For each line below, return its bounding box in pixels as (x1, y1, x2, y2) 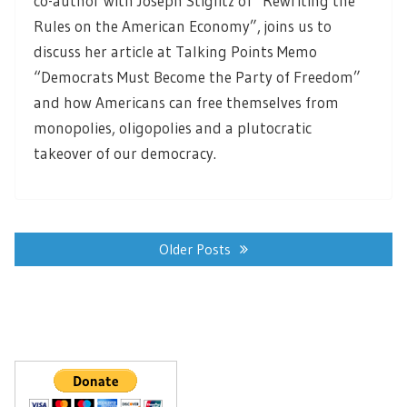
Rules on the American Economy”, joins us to (34, 16, 332, 36)
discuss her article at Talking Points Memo (34, 42, 317, 62)
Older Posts (159, 239, 231, 258)
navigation (14, 236, 85, 256)
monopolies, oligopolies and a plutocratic (34, 118, 312, 138)
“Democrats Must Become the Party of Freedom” (34, 67, 361, 87)
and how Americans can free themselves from (34, 93, 339, 113)
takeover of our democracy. (34, 144, 216, 164)
